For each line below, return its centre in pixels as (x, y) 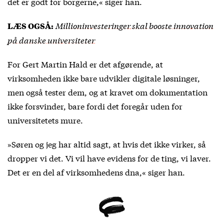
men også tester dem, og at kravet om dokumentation (107, 91)
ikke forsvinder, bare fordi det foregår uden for (95, 105)
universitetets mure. (45, 119)
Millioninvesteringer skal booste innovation (134, 25)
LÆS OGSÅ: (30, 25)
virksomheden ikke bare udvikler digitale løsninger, (104, 77)
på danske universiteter (51, 39)
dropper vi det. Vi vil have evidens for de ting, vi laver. (109, 157)
